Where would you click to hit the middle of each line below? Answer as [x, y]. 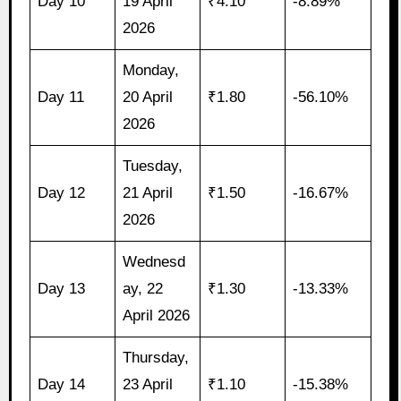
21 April [148, 193]
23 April [148, 385]
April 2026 [157, 316]
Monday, [151, 71]
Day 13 [62, 289]
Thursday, [156, 358]
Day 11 [61, 98]
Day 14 [62, 385]
